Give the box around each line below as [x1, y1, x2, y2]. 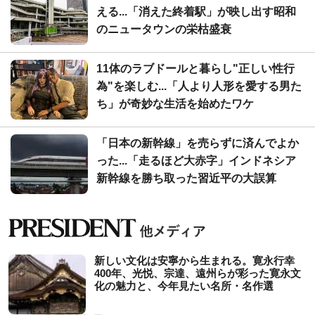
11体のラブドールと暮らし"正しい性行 [96, 62, 295, 75]
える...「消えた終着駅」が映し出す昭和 [96, 5, 296, 18]
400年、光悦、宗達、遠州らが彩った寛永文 [94, 266, 301, 279]
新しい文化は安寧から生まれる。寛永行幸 [94, 254, 295, 266]
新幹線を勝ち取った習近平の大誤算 [96, 172, 276, 184]
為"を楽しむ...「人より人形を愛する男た [96, 79, 302, 92]
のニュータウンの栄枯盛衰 [96, 22, 231, 35]
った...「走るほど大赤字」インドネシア [96, 154, 296, 167]
